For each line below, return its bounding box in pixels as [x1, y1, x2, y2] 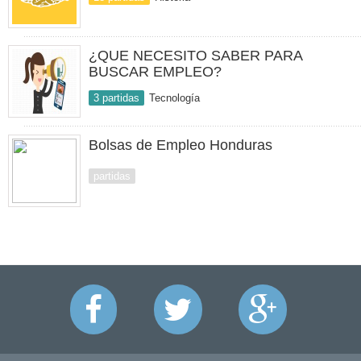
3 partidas [93, 92, 139, 104]
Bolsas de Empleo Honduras [89, 137, 272, 153]
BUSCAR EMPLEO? [89, 64, 222, 80]
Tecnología [149, 92, 200, 104]
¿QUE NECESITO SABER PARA [89, 48, 302, 64]
